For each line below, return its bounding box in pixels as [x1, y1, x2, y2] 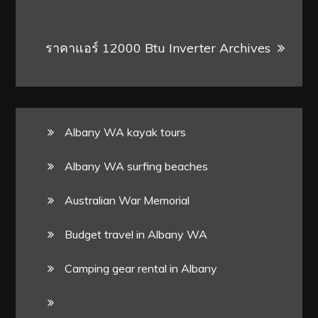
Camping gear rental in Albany [65, 261, 218, 275]
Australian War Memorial [65, 192, 190, 207]
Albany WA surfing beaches [65, 158, 209, 173]
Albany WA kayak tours [65, 124, 187, 139]
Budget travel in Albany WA [65, 226, 208, 241]
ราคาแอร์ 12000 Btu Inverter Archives [45, 39, 270, 56]
